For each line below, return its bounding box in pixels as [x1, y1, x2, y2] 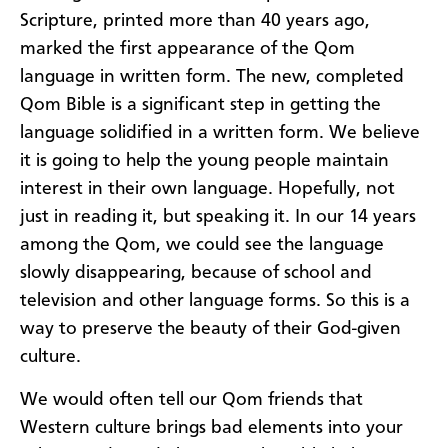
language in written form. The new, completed [20, 68, 404, 87]
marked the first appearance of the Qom [20, 40, 355, 59]
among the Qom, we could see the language [20, 236, 384, 255]
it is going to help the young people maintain [20, 152, 389, 171]
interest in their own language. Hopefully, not [20, 180, 395, 199]
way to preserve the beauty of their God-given [20, 320, 401, 339]
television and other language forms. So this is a [20, 292, 410, 311]
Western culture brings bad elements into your [20, 418, 403, 437]
